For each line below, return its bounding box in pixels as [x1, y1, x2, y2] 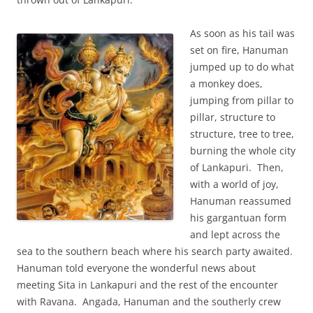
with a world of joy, [190, 177, 279, 191]
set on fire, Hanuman [190, 43, 289, 57]
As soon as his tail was [190, 27, 295, 40]
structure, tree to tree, [190, 127, 294, 140]
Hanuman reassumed [190, 194, 291, 208]
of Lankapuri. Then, [190, 161, 284, 174]
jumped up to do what [190, 60, 294, 73]
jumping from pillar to [190, 94, 293, 107]
